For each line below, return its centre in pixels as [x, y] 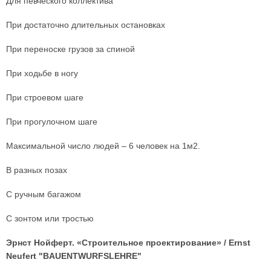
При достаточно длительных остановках [86, 24]
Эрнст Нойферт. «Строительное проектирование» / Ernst [128, 242]
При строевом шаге [45, 97]
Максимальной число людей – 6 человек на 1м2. [103, 145]
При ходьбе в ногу [42, 73]
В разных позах [37, 170]
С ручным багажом [44, 194]
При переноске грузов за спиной [70, 49]
